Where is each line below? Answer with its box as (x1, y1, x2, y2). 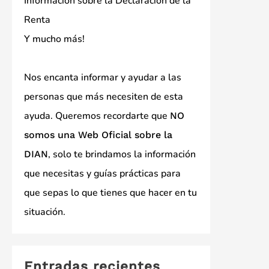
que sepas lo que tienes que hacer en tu (24, 186, 197, 199)
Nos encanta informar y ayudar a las (24, 70, 181, 84)
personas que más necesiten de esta (24, 89, 183, 103)
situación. (24, 205, 65, 219)
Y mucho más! (24, 32, 85, 46)
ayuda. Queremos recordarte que (24, 109, 170, 122)
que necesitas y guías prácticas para (24, 166, 181, 180)
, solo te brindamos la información (48, 147, 196, 161)
